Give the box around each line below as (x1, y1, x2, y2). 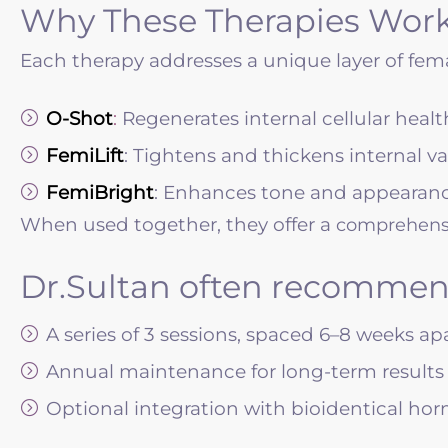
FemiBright (46, 181, 154, 205)
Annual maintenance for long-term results (46, 360, 444, 384)
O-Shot (46, 107, 113, 131)
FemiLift (46, 144, 124, 168)
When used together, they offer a (20, 213, 336, 237)
